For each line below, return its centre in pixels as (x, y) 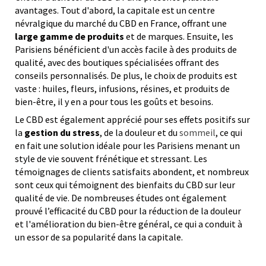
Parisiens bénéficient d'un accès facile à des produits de (126, 50)
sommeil (197, 133)
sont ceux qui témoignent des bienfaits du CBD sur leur (125, 185)
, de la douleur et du (140, 133)
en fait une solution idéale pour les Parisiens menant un (127, 146)
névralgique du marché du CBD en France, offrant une (121, 23)
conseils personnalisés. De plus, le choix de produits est (126, 76)
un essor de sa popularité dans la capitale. (99, 237)
